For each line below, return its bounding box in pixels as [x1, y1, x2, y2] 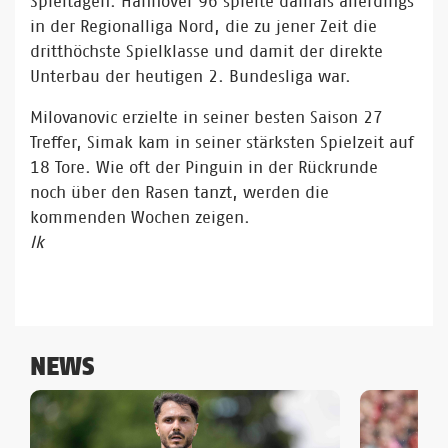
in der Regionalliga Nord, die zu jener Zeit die [30, 17, 377, 35]
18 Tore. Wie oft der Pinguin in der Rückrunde [30, 158, 378, 176]
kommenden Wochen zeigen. [30, 208, 260, 226]
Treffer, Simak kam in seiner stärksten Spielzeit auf [30, 133, 414, 151]
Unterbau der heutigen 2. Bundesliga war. [30, 67, 356, 85]
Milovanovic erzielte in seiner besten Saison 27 [30, 108, 383, 126]
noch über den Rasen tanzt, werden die [30, 183, 329, 201]
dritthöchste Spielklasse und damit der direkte [30, 42, 383, 60]
